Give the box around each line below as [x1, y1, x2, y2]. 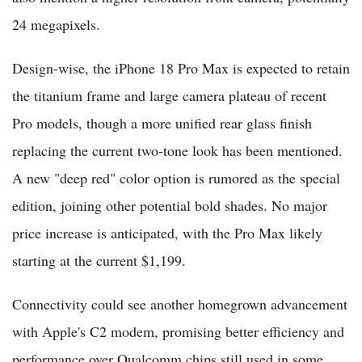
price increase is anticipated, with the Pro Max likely [12, 222, 322, 242]
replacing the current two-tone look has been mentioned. [12, 140, 343, 160]
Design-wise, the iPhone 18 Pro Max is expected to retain [12, 57, 350, 78]
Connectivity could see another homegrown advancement [12, 293, 347, 314]
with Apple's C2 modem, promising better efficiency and [12, 321, 344, 341]
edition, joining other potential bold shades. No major [12, 195, 327, 215]
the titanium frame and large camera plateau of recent [12, 85, 326, 105]
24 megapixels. [12, 14, 100, 34]
